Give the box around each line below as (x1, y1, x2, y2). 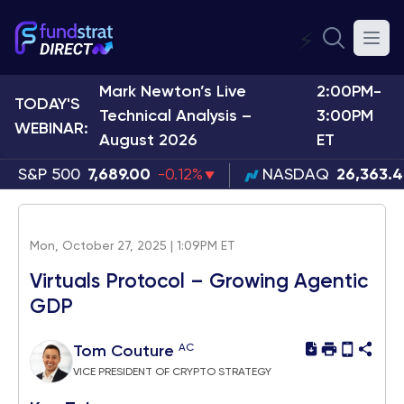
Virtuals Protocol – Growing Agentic (30, 272, 368, 292)
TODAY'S (14, 96, 79, 113)
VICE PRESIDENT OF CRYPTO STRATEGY (73, 367, 271, 378)
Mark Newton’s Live (99, 84, 246, 100)
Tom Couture (73, 344, 179, 360)
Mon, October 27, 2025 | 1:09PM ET (30, 240, 235, 252)
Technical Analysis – (99, 108, 252, 124)
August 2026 (99, 133, 197, 149)
